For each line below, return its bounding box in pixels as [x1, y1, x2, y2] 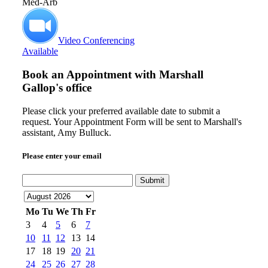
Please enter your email [22, 151, 102, 160]
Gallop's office [22, 81, 92, 94]
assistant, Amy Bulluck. [22, 127, 111, 138]
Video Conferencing [58, 35, 135, 46]
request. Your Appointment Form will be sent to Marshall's [22, 116, 242, 127]
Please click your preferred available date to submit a [22, 105, 220, 116]
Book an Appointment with [22, 68, 159, 81]
